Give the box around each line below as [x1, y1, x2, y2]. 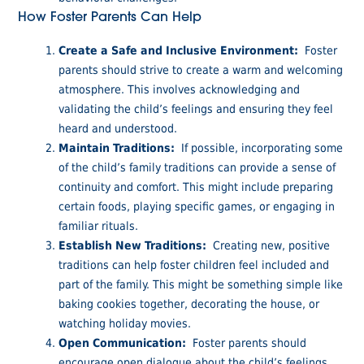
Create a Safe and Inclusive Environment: [58, 40, 299, 59]
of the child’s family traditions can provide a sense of [58, 157, 336, 176]
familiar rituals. [58, 215, 139, 235]
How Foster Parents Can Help [18, 11, 202, 24]
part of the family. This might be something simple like [58, 274, 344, 293]
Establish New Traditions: [58, 235, 207, 254]
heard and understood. [58, 118, 178, 137]
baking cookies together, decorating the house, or [58, 293, 320, 313]
